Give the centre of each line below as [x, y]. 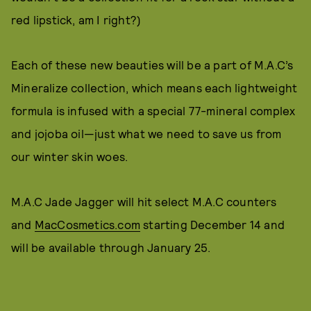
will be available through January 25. [111, 247]
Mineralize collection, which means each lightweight [154, 88]
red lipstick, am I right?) [76, 20]
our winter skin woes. [70, 157]
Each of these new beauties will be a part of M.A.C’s [152, 65]
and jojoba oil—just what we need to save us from [146, 134]
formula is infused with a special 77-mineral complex [153, 111]
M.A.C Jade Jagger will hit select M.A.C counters [144, 202]
